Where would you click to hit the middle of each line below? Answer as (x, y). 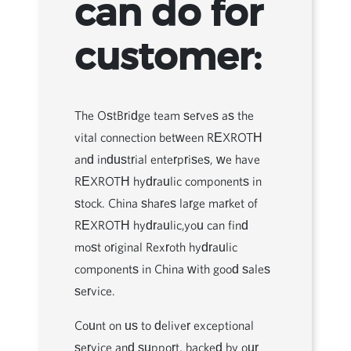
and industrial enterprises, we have (167, 159)
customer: (168, 59)
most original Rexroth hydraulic (156, 247)
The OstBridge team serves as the (164, 115)
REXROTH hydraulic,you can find (161, 225)
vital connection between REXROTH (168, 137)
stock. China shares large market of (166, 203)
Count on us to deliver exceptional (164, 325)
